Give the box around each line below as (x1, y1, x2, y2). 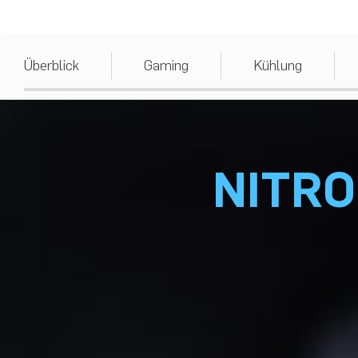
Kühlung (253, 57, 302, 75)
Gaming (144, 57, 189, 75)
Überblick (24, 57, 79, 75)
